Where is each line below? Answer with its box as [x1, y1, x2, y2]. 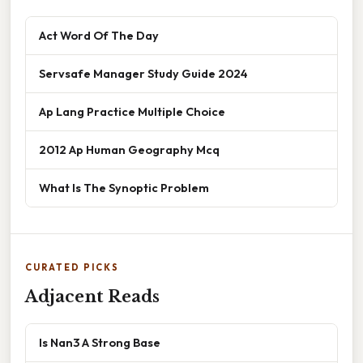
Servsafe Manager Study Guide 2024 [39, 65, 248, 81]
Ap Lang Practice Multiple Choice [39, 103, 225, 119]
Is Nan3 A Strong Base [39, 334, 160, 350]
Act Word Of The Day [39, 27, 159, 43]
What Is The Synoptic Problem [39, 179, 209, 195]
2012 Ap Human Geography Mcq [39, 141, 220, 157]
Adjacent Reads [25, 286, 160, 306]
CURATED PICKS [25, 261, 119, 273]
